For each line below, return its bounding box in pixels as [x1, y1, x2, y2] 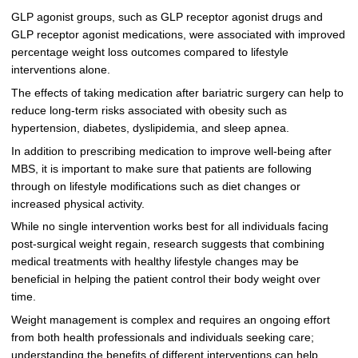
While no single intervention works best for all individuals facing [10, 221, 328, 233]
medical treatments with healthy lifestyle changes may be [10, 256, 299, 268]
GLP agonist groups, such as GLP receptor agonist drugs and [10, 10, 323, 23]
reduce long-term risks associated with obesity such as [10, 104, 287, 117]
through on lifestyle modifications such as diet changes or [10, 180, 300, 193]
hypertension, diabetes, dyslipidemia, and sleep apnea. [10, 121, 289, 134]
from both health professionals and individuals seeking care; [10, 332, 314, 344]
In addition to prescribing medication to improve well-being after [10, 145, 332, 157]
